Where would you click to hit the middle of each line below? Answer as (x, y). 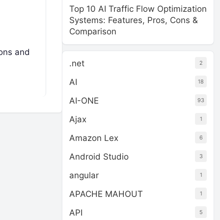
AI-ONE (84, 101)
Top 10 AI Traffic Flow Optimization (138, 9)
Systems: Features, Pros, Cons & (134, 20)
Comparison (93, 31)
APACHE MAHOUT (106, 194)
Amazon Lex (94, 138)
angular (84, 175)
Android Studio (99, 157)
